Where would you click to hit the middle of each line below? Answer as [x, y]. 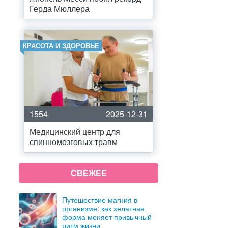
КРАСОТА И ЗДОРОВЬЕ [61, 46]
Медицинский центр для [75, 132]
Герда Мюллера [60, 8]
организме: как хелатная [103, 208]
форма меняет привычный [107, 217]
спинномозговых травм [74, 142]
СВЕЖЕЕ [89, 173]
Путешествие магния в [100, 199]
